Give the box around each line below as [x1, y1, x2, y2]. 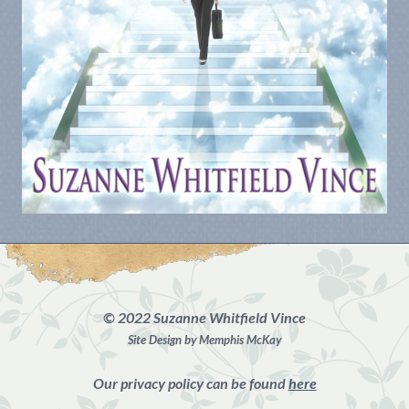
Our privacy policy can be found [92, 373, 288, 392]
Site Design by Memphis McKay [128, 331, 281, 347]
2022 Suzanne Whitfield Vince [115, 308, 306, 326]
